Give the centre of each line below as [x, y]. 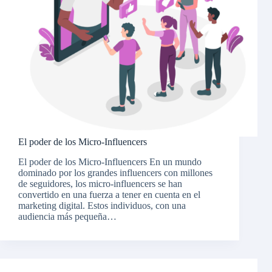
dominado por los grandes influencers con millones [115, 173]
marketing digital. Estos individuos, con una [102, 206]
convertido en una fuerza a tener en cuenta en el [109, 195]
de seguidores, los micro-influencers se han [100, 184]
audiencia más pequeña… [67, 217]
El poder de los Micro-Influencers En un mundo [110, 162]
